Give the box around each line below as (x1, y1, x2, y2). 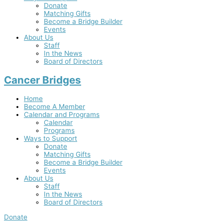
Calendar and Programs (24, 111, 100, 119)
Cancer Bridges (4, 74, 81, 87)
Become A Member (24, 103, 85, 111)
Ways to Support (24, 134, 77, 143)
